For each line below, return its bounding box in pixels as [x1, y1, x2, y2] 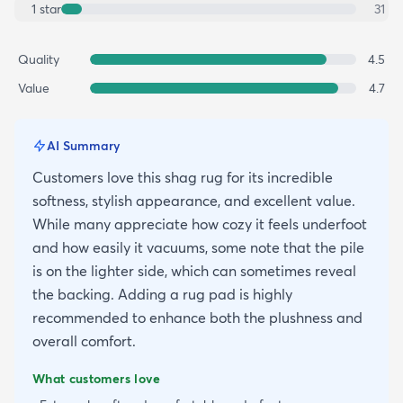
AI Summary [47, 137, 120, 154]
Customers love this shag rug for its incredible [32, 167, 333, 186]
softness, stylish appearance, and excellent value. [32, 191, 355, 210]
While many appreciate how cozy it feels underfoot [32, 214, 367, 233]
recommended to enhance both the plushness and [32, 308, 363, 327]
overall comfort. [32, 331, 136, 350]
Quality [18, 50, 59, 67]
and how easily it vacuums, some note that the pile [32, 237, 364, 256]
